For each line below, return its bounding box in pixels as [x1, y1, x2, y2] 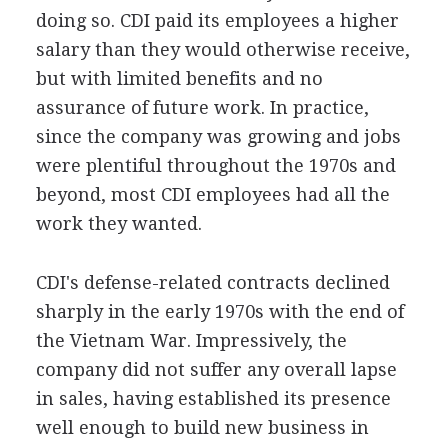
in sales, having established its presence [35, 388, 391, 409]
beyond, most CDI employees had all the [35, 184, 390, 205]
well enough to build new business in [35, 417, 369, 438]
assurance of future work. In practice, [35, 97, 369, 118]
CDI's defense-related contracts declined [35, 272, 390, 293]
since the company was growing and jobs [35, 126, 401, 147]
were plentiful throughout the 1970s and [35, 155, 396, 176]
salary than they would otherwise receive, [35, 39, 410, 60]
